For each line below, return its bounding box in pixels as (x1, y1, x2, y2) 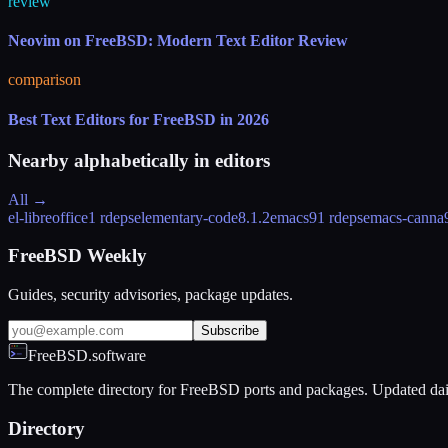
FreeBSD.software (28, 347, 146, 365)
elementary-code (134, 208, 238, 226)
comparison (8, 71, 81, 89)
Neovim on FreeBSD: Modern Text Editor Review (8, 32, 348, 50)
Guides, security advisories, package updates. (8, 286, 293, 304)
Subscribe (201, 323, 259, 339)
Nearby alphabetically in (8, 150, 215, 171)
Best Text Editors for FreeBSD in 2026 (8, 110, 269, 128)
